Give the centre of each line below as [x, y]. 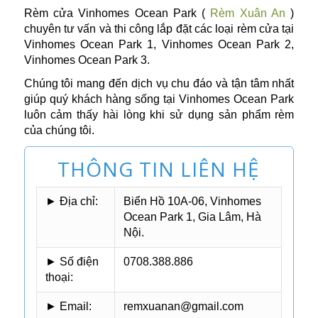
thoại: [59, 278]
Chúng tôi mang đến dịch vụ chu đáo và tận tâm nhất [159, 84]
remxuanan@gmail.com [183, 307]
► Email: [68, 307]
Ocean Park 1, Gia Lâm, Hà [192, 217]
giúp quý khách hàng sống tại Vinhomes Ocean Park [159, 99]
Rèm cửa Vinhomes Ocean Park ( [117, 13]
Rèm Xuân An [248, 13]
